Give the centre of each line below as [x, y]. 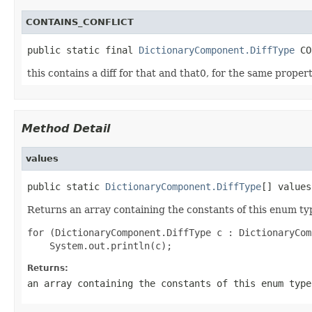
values [42, 158]
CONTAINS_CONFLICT [80, 22]
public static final [83, 50]
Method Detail [66, 128]
